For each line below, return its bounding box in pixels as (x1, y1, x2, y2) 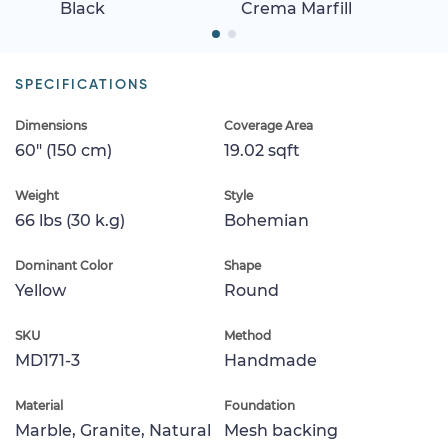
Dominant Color (15, 257, 113, 273)
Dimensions (15, 117, 87, 133)
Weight (15, 187, 59, 203)
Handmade (224, 350, 317, 370)
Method (224, 327, 271, 343)
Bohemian (224, 210, 309, 230)
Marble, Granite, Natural (15, 420, 211, 440)
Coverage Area (224, 117, 313, 133)
